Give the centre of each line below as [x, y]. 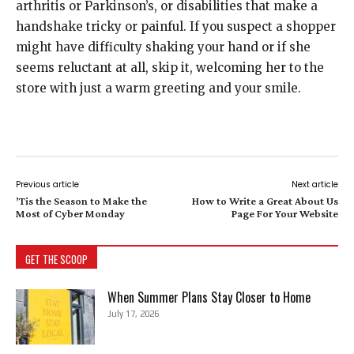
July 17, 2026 [133, 314]
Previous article [47, 185]
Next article [314, 185]
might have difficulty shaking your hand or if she [163, 47]
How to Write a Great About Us [265, 201]
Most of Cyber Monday [70, 213]
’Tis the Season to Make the [81, 201]
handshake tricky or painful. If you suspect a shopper [176, 26]
